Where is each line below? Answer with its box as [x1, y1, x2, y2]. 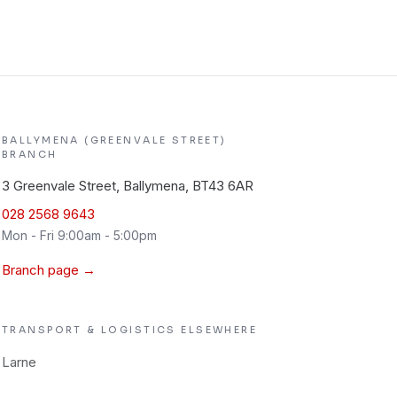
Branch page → [2, 261, 96, 278]
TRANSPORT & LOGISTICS [2, 323, 176, 336]
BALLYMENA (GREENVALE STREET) [2, 134, 227, 146]
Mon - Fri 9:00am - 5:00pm [2, 228, 157, 243]
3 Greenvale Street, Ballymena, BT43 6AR [2, 177, 253, 194]
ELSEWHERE [175, 323, 258, 336]
